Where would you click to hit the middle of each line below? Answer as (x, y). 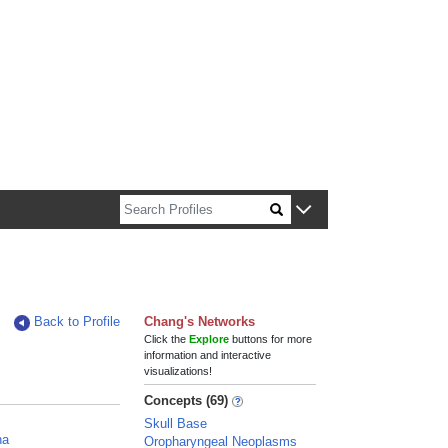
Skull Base (176, 423)
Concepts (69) (186, 400)
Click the (167, 339)
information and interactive (208, 355)
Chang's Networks (200, 321)
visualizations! (178, 371)
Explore (209, 339)
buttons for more (271, 339)
